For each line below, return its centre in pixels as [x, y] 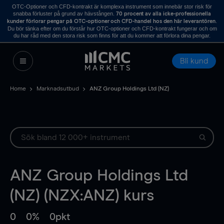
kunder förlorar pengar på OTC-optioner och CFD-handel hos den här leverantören [111, 21]
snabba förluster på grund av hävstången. [64, 13]
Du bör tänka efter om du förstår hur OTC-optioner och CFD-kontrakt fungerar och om [112, 28]
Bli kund [194, 61]
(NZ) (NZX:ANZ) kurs [82, 196]
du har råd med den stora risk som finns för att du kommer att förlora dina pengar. [112, 35]
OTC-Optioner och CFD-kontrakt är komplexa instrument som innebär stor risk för [112, 6]
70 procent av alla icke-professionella [163, 14]
